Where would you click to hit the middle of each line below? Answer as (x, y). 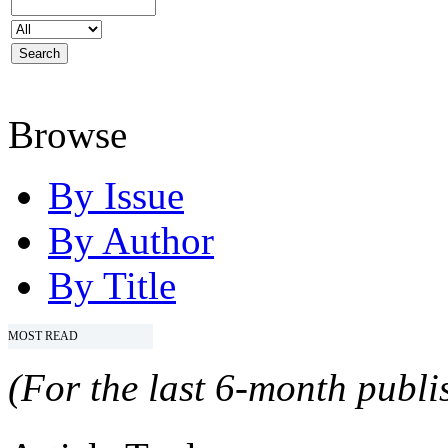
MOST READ (43, 335)
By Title (112, 285)
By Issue (116, 195)
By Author (131, 240)
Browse (67, 134)
